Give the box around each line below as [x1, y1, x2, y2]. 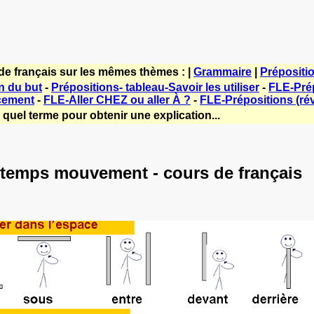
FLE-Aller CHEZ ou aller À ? [43, 94, 191, 106]
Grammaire [193, 66, 252, 78]
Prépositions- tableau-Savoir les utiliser [51, 81, 259, 93]
